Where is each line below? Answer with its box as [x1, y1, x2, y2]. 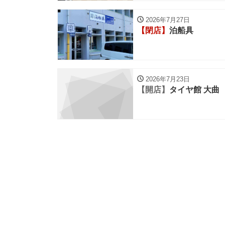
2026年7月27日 [144, 16, 190, 24]
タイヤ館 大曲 [169, 85, 219, 94]
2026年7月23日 [144, 75, 190, 83]
